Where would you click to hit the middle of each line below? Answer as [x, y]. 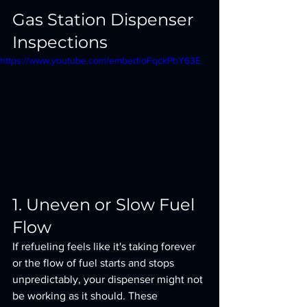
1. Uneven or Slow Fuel [106, 205]
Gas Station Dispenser [105, 20]
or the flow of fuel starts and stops [95, 263]
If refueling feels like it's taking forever [105, 246]
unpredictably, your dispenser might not [109, 279]
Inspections [60, 42]
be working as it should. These [86, 296]
